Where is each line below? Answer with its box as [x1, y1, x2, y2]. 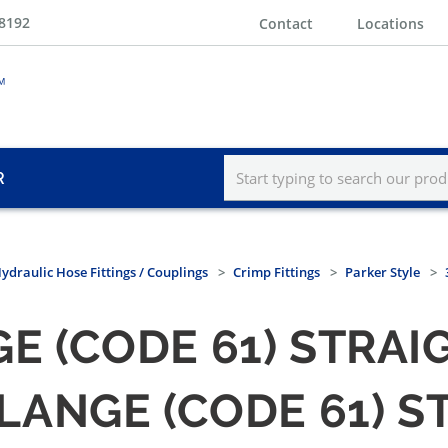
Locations [357, 13, 424, 33]
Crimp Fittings [233, 263, 320, 282]
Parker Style [345, 263, 420, 282]
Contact [259, 13, 313, 33]
